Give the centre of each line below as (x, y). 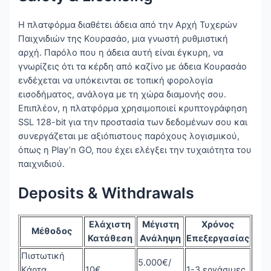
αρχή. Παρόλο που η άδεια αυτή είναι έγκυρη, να (121, 52)
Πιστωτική (43, 256)
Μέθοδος (51, 231)
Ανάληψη (161, 239)
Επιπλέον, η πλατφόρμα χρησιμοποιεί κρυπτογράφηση (133, 108)
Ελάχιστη (110, 225)
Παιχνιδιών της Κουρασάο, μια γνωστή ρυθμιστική (123, 38)
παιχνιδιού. (42, 164)
